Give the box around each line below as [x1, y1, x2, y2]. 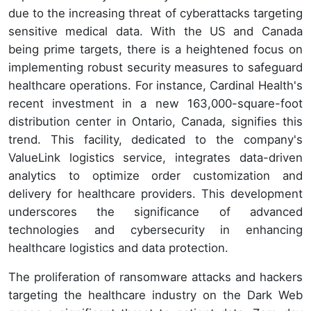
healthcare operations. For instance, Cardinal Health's [8, 78, 303, 93]
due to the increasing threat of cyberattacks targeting [8, 6, 303, 21]
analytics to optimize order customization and [8, 169, 303, 183]
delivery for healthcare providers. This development [8, 187, 303, 201]
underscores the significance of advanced [8, 205, 303, 219]
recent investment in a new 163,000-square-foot [8, 96, 303, 111]
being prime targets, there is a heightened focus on [8, 42, 303, 57]
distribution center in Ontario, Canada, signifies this [8, 115, 303, 129]
